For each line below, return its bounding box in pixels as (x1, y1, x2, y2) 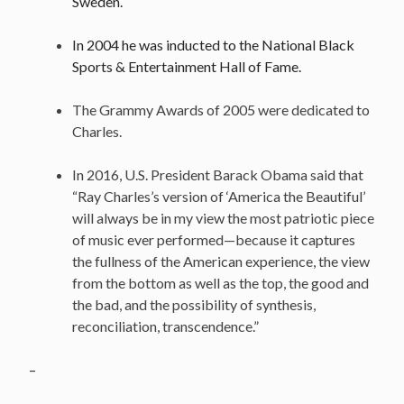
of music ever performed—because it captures (72, 230, 355, 248)
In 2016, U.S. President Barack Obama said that (72, 165, 363, 183)
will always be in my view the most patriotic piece (72, 208, 374, 226)
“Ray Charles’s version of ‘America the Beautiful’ (72, 187, 365, 205)
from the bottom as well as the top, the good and (72, 273, 369, 291)
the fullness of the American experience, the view (72, 252, 370, 270)
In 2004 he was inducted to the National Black (72, 35, 354, 53)
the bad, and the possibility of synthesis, (72, 295, 316, 313)
